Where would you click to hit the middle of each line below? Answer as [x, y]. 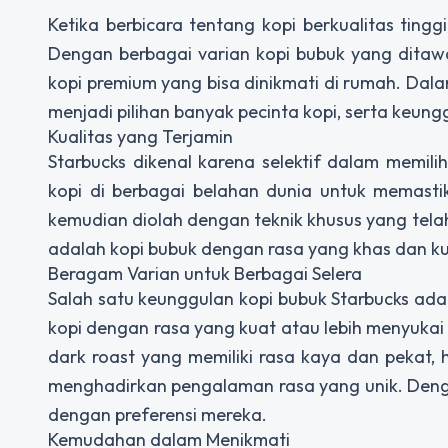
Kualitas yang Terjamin [140, 137]
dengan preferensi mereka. [157, 415]
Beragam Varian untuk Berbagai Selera [205, 274]
